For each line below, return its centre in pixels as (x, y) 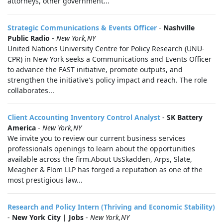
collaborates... (31, 90)
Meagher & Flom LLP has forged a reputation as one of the (105, 169)
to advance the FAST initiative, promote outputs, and (95, 69)
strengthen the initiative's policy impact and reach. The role (107, 80)
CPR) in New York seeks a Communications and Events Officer (110, 59)
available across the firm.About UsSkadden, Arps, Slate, (100, 159)
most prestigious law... (45, 180)
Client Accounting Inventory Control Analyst (84, 117)
